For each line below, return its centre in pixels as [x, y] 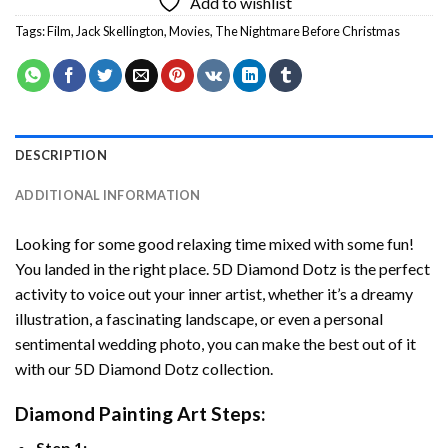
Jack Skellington [120, 30]
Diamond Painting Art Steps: [140, 413]
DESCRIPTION [61, 154]
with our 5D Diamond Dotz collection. [144, 368]
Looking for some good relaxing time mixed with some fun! [214, 243]
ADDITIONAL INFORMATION [108, 194]
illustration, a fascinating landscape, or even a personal [199, 318]
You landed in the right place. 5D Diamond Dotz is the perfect [222, 268]
